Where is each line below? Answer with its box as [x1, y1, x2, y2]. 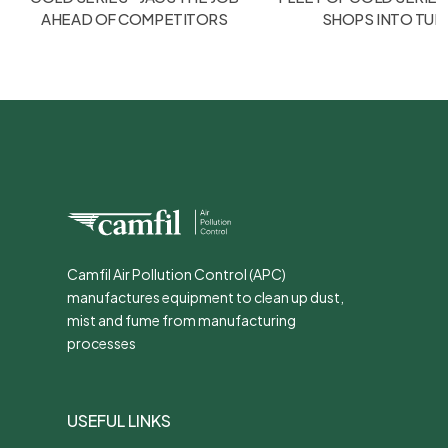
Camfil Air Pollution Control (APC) [67, 265, 286, 284]
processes [67, 334, 136, 353]
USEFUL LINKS [67, 410, 171, 432]
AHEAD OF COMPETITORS [41, 8, 228, 28]
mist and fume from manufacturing [67, 311, 296, 330]
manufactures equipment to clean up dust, [67, 288, 344, 307]
